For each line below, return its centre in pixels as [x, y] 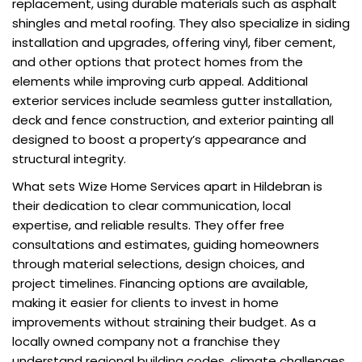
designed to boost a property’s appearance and [159, 140]
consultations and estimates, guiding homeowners [166, 245]
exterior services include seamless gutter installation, [172, 101]
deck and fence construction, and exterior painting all [173, 120]
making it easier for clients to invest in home [145, 303]
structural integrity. [69, 159]
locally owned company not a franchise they [146, 342]
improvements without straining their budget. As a [164, 322]
